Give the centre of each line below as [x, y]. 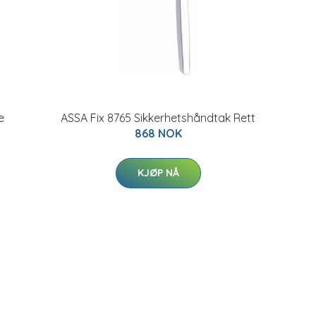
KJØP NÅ [158, 173]
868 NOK [158, 133]
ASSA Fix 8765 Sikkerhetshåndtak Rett [158, 118]
